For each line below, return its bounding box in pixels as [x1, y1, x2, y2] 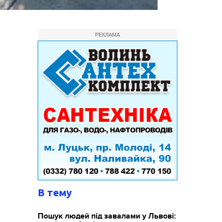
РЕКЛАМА [95, 31, 120, 38]
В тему [38, 186, 72, 198]
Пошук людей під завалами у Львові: [38, 211, 176, 221]
